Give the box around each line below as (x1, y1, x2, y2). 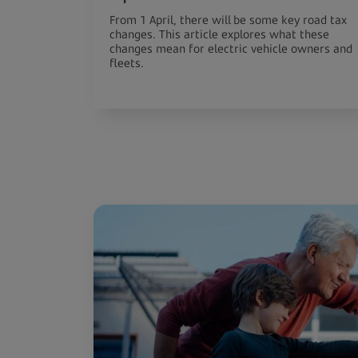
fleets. (109, 55, 144, 70)
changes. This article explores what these (109, 26, 329, 42)
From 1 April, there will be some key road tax (109, 12, 347, 27)
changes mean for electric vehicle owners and (109, 41, 352, 56)
